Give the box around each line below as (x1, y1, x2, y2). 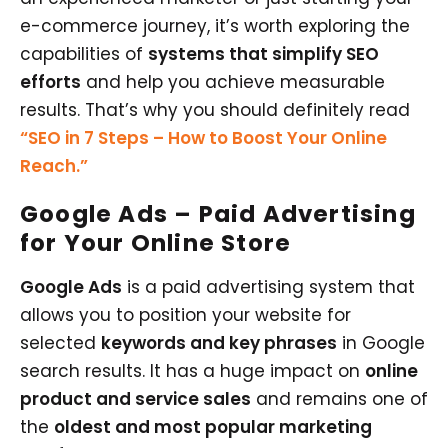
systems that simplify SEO (148, 41, 379, 66)
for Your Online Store (20, 226, 292, 259)
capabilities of (20, 41, 148, 66)
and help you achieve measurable (81, 69, 385, 94)
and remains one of (251, 386, 428, 411)
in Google (337, 330, 425, 355)
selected (20, 330, 101, 355)
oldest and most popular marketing (54, 414, 372, 439)
